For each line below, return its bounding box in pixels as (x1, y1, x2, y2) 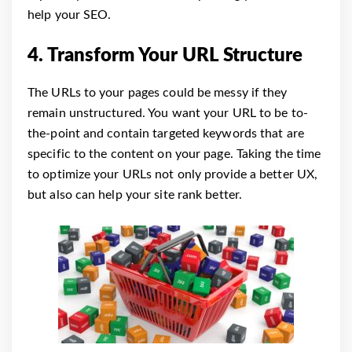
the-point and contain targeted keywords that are (27, 126, 304, 140)
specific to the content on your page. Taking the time (27, 147, 321, 160)
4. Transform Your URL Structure (27, 46, 302, 65)
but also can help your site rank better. (27, 188, 243, 201)
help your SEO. (27, 8, 112, 21)
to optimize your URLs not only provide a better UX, (27, 167, 318, 181)
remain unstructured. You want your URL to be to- (27, 106, 308, 119)
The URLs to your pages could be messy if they (27, 86, 288, 99)
